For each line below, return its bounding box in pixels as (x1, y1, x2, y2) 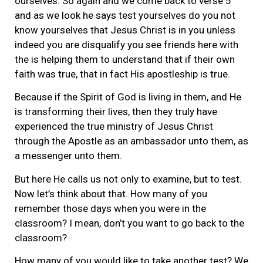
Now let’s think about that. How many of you (15, 187, 207, 200)
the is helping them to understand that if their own (15, 53, 235, 65)
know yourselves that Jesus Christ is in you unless (15, 23, 235, 36)
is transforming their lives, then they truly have (15, 106, 217, 118)
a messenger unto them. (15, 150, 122, 162)
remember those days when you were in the (15, 202, 206, 214)
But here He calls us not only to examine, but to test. (15, 173, 242, 185)
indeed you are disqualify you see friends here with (15, 38, 238, 50)
